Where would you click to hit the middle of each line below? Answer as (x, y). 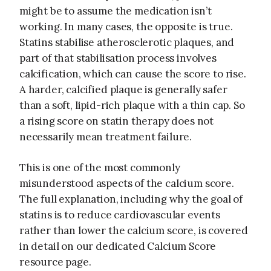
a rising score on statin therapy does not (117, 121)
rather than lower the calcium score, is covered (134, 231)
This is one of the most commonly (100, 168)
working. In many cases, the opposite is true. (126, 26)
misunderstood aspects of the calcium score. (127, 184)
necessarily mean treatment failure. (106, 136)
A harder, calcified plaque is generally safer (123, 89)
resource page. (55, 262)
